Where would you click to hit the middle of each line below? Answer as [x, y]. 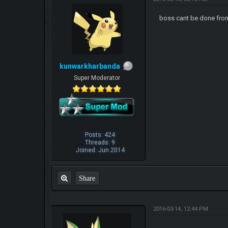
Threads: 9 [100, 142]
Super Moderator [97, 78]
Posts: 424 [100, 135]
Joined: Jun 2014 [100, 150]
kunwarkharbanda [90, 66]
